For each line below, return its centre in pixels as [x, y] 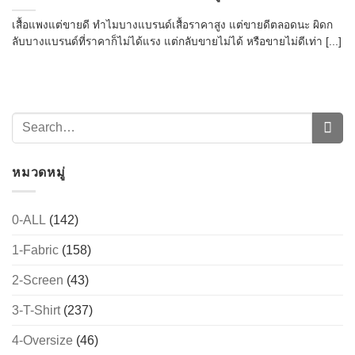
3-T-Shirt [36, 311]
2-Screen [38, 281]
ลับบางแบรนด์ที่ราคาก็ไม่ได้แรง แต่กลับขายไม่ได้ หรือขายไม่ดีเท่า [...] [177, 41]
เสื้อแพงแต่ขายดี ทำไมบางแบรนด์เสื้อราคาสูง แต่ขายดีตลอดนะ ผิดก [172, 25]
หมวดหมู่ [39, 172]
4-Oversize [42, 341]
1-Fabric [35, 250]
